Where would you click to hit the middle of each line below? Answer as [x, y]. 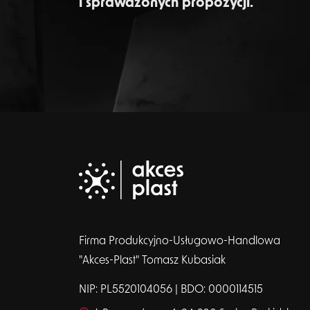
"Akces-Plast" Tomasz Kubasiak [152, 260]
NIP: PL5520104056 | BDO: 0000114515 [171, 289]
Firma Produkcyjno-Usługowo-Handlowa [180, 240]
